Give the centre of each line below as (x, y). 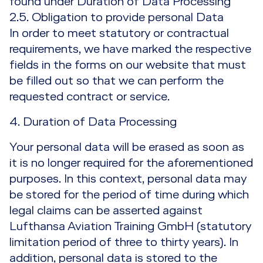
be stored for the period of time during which (129, 195)
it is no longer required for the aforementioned (131, 163)
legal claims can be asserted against (106, 211)
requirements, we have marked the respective (130, 49)
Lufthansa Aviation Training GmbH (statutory (130, 227)
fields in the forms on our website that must (128, 65)
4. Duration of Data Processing (93, 122)
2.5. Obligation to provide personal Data (117, 18)
